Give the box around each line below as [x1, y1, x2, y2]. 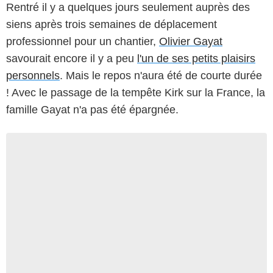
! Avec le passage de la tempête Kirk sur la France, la [6, 87, 265, 99]
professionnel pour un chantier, [6, 35, 159, 48]
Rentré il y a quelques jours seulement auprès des [6, 1, 250, 14]
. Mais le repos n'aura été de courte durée [60, 69, 262, 82]
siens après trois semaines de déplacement [6, 18, 217, 31]
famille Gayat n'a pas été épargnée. [6, 104, 179, 116]
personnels [6, 69, 60, 82]
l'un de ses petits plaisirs [137, 52, 255, 65]
